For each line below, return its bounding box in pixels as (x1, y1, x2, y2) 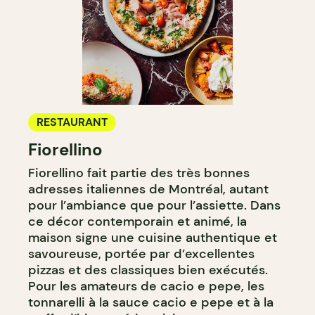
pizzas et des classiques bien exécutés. (28, 262, 268, 279)
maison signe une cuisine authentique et (28, 229, 277, 247)
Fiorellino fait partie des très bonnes (28, 165, 250, 182)
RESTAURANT (37, 115, 108, 130)
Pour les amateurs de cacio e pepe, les (28, 278, 264, 295)
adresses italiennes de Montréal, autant (28, 181, 269, 198)
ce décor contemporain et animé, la (28, 213, 247, 231)
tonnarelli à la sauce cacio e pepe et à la (28, 294, 274, 311)
